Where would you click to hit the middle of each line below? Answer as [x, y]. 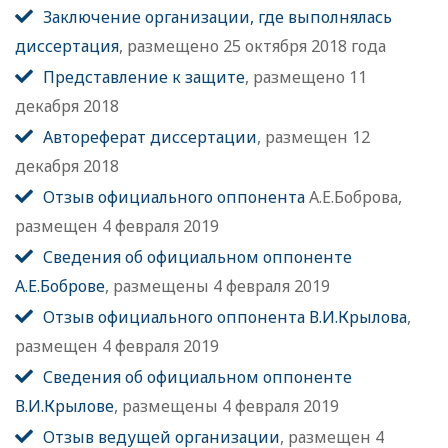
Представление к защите [144, 77]
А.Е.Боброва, [353, 197]
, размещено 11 [306, 77]
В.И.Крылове [64, 406]
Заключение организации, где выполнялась [217, 17]
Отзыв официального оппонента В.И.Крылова [225, 317]
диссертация [67, 46]
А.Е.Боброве [60, 286]
